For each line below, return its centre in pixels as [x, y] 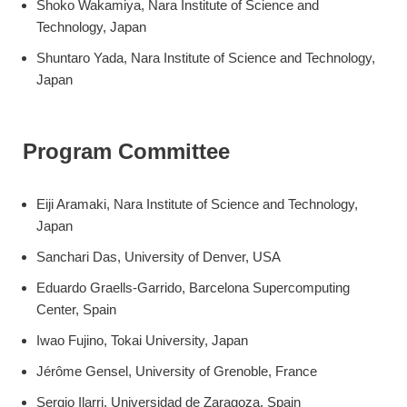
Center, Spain [76, 310]
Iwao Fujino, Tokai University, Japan [142, 341]
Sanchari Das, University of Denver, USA [159, 257]
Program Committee [126, 152]
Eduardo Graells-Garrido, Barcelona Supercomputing [193, 288]
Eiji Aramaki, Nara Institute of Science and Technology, [197, 204]
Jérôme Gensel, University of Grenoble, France [177, 372]
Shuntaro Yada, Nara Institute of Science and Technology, [206, 58]
